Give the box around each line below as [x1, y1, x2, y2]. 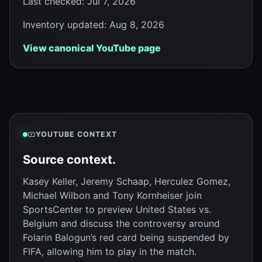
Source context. [23, 152, 116, 167]
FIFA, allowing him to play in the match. [23, 246, 196, 258]
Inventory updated [23, 19, 104, 31]
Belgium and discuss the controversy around [23, 218, 220, 230]
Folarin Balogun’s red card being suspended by [23, 232, 229, 244]
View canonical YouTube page [23, 42, 161, 54]
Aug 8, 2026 [109, 19, 164, 31]
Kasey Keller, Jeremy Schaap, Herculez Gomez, [23, 175, 230, 188]
